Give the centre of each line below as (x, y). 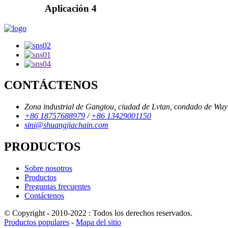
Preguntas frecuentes (58, 187)
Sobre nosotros (48, 168)
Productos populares (37, 222)
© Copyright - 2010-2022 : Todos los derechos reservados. (98, 213)
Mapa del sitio (98, 222)
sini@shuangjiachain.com (66, 125)
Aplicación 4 (71, 8)
